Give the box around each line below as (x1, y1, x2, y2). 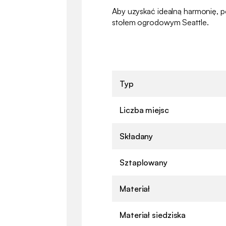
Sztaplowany (120, 157, 167, 167)
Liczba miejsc (120, 104, 169, 115)
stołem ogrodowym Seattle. (112, 17, 209, 27)
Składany (120, 131, 153, 141)
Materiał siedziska (120, 209, 186, 220)
